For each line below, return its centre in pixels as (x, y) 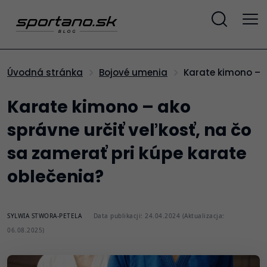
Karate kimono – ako (99, 107)
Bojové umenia (136, 72)
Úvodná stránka (48, 72)
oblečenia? (55, 177)
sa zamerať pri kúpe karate (127, 153)
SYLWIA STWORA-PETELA (46, 216)
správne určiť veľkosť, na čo (129, 130)
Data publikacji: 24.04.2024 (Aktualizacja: (159, 216)
